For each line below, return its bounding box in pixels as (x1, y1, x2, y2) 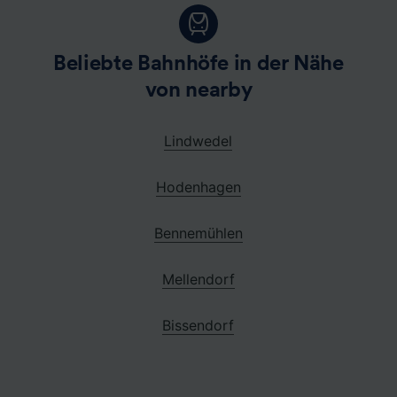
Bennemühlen (153, 223, 243, 242)
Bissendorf (162, 315, 235, 334)
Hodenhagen (155, 177, 241, 196)
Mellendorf (161, 269, 235, 288)
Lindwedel (164, 131, 233, 150)
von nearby (144, 79, 253, 101)
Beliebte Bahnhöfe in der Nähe (53, 52, 344, 74)
